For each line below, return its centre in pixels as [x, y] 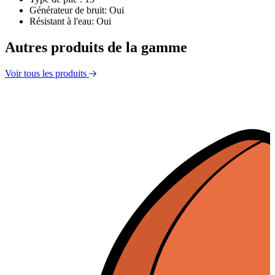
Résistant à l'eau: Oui [70, 21]
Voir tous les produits [47, 73]
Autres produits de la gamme [96, 47]
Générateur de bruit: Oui [77, 10]
